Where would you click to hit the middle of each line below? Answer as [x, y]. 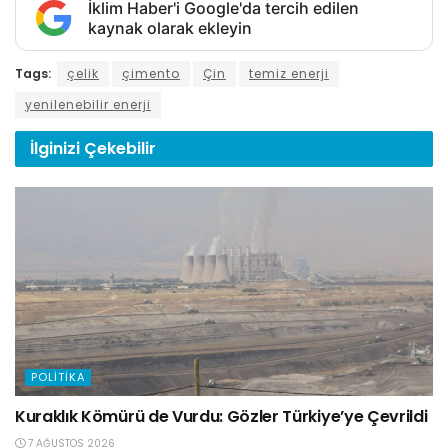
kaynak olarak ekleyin [170, 28]
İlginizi [57, 149]
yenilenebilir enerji [88, 105]
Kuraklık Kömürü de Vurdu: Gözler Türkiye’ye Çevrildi [221, 417]
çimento [151, 74]
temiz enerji [289, 74]
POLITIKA [58, 377]
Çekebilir [120, 149]
